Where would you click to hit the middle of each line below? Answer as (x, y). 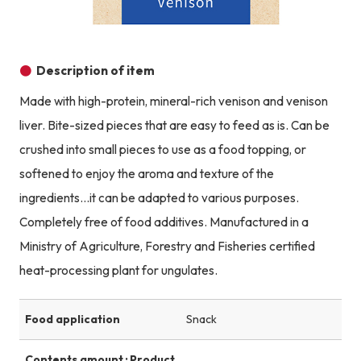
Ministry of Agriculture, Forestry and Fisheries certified (167, 247)
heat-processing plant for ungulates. (118, 271)
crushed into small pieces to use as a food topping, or (162, 150)
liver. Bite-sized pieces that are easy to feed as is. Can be (174, 126)
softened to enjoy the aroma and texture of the (146, 174)
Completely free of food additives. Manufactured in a (164, 222)
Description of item (96, 71)
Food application (72, 320)
